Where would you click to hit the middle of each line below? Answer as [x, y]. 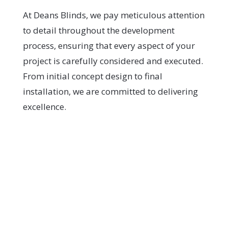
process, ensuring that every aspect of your [109, 45]
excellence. [44, 106]
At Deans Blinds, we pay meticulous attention [113, 15]
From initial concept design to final [92, 76]
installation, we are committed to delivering [110, 91]
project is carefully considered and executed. [113, 61]
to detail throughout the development [98, 30]
